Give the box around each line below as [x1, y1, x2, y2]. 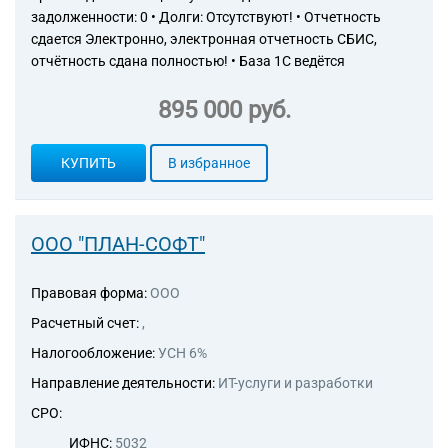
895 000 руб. [157, 96, 291, 124]
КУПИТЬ [61, 155, 116, 171]
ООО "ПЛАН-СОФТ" [31, 232, 205, 256]
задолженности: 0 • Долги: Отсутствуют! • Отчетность [31, 9, 381, 25]
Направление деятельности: [31, 375, 218, 391]
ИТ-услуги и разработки [218, 375, 373, 391]
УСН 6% [158, 345, 207, 361]
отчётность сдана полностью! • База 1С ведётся [31, 53, 345, 69]
